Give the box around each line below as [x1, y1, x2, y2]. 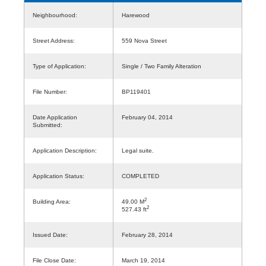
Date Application [33, 113, 77, 121]
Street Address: [33, 37, 75, 44]
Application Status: [33, 172, 84, 179]
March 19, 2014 [122, 256, 165, 264]
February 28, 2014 [122, 231, 173, 238]
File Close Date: [33, 256, 76, 264]
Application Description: [33, 147, 97, 154]
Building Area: [33, 198, 71, 205]
